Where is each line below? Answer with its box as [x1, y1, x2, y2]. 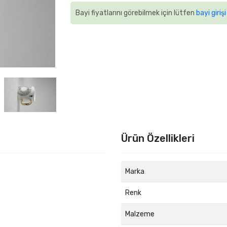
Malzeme [125, 210, 155, 219]
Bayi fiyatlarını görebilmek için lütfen [75, 9, 196, 18]
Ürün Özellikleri [121, 132, 195, 145]
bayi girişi [196, 9, 226, 18]
